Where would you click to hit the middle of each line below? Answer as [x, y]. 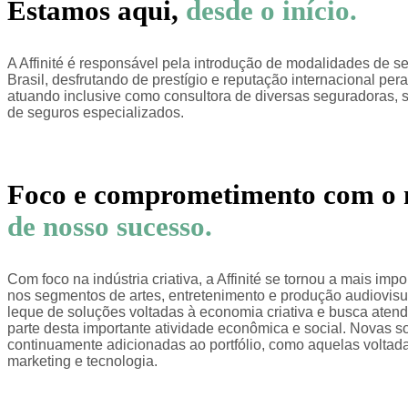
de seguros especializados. [96, 112]
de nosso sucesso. [110, 227]
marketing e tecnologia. [82, 361]
